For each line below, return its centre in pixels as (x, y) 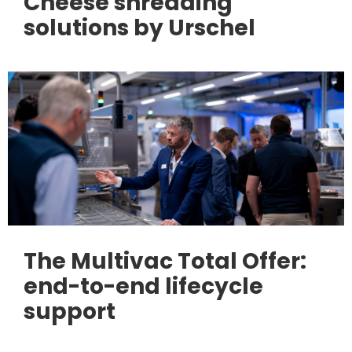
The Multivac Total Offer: (165, 261)
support (70, 311)
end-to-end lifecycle (144, 286)
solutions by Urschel (140, 27)
